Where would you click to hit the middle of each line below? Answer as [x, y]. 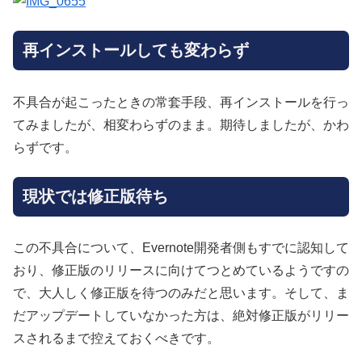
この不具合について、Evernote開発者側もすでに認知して [181, 248]
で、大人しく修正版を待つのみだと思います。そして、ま [181, 293]
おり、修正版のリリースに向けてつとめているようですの [181, 271]
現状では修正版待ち [95, 196]
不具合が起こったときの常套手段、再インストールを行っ [181, 102]
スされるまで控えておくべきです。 [116, 339]
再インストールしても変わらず [136, 51]
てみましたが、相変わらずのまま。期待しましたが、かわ [181, 124]
